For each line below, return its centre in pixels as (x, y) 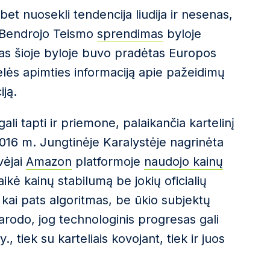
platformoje (108, 162)
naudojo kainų (184, 162)
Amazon (49, 162)
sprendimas (130, 34)
